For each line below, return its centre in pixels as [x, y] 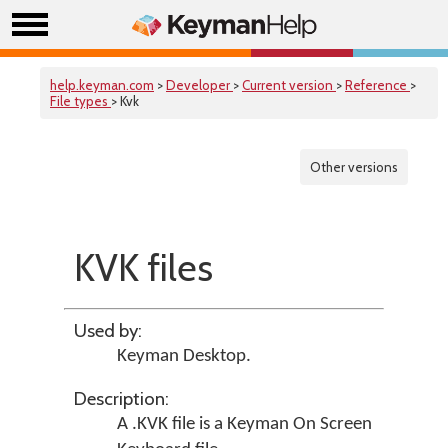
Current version [289, 85]
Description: [121, 398]
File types [80, 101]
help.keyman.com [102, 85]
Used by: [108, 330]
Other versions [354, 167]
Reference [377, 85]
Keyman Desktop [181, 356]
